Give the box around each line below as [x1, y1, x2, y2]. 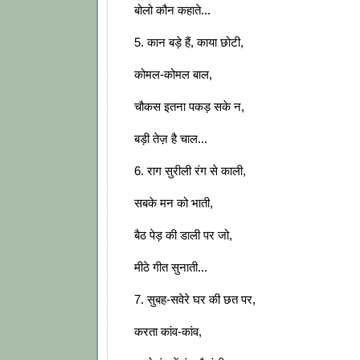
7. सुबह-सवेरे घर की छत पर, [131, 292, 256, 307]
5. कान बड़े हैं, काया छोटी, [131, 35, 243, 50]
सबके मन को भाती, [131, 196, 213, 211]
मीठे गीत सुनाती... [131, 260, 207, 275]
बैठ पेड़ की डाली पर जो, [131, 228, 232, 243]
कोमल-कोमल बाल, [131, 67, 212, 82]
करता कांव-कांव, [131, 325, 202, 339]
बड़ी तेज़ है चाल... [131, 132, 207, 146]
